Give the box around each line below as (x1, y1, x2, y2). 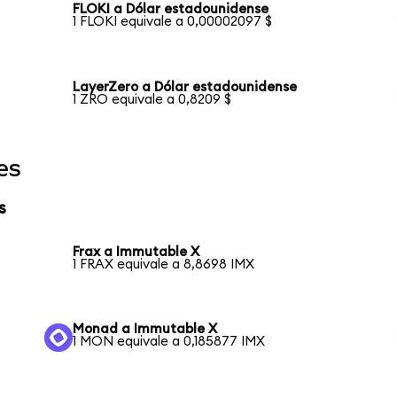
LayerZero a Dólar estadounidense (73, 81, 298, 95)
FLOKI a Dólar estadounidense (73, 3, 269, 17)
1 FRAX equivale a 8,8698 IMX (73, 257, 255, 271)
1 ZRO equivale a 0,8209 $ (73, 93, 232, 107)
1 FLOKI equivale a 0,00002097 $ (73, 15, 273, 29)
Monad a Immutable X (73, 323, 218, 337)
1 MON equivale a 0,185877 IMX (73, 335, 266, 349)
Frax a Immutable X (73, 245, 200, 259)
